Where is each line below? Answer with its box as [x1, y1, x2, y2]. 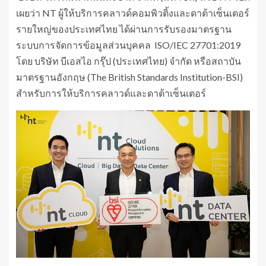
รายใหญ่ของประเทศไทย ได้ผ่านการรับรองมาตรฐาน [16, 23, 232, 34]
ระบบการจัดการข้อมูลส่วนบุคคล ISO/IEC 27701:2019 [16, 39, 240, 50]
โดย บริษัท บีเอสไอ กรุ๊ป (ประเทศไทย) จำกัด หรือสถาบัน [16, 55, 241, 66]
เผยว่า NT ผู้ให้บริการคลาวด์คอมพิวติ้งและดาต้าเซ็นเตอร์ [16, 7, 249, 18]
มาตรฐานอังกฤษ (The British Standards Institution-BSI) [16, 71, 243, 83]
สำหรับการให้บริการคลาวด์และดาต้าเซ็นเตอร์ [16, 87, 218, 99]
